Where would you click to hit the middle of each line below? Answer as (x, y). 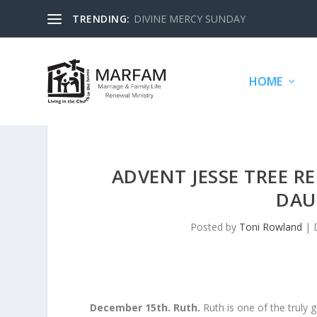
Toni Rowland (270, 227)
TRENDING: (101, 18)
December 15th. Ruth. (147, 308)
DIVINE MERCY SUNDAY (189, 18)
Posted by (214, 227)
